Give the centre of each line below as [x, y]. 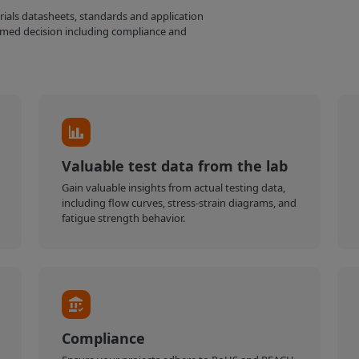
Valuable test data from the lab [175, 166]
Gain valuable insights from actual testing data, [174, 188]
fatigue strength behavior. [124, 218]
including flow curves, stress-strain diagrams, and [179, 203]
